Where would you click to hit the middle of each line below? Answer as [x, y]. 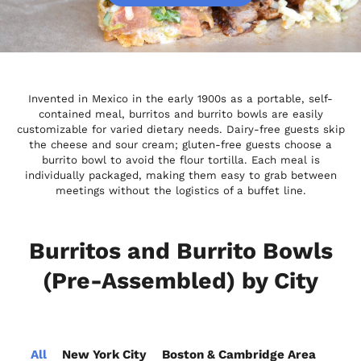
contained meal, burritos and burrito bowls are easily [180, 114]
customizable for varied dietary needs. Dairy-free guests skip [180, 129]
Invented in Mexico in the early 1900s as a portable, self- [180, 98]
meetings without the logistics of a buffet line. [180, 190]
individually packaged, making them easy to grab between [180, 175]
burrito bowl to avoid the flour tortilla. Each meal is [180, 160]
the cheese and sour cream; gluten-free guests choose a [180, 144]
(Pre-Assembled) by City [180, 281]
